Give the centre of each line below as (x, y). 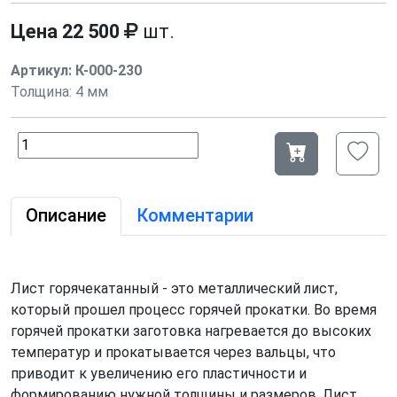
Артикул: (41, 70)
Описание (66, 215)
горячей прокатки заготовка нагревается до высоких (191, 331)
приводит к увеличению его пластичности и (159, 373)
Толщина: (41, 91)
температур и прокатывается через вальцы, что (173, 352)
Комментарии (195, 215)
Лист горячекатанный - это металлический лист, (174, 288)
